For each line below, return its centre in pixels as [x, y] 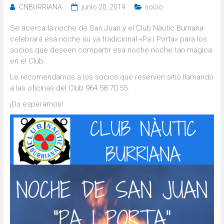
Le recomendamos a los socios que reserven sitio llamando [111, 77]
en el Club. [27, 61]
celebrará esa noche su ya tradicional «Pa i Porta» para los [108, 39]
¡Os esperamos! [36, 104]
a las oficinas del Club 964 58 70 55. [69, 88]
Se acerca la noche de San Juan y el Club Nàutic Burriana [106, 28]
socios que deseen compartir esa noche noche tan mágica [111, 50]
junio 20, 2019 [103, 7]
